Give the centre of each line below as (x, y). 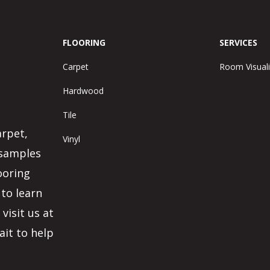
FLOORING (84, 42)
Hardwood (83, 91)
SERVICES (239, 42)
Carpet (75, 67)
